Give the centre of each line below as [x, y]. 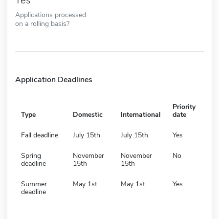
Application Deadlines [54, 79]
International [141, 114]
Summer [34, 184]
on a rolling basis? [42, 23]
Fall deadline [40, 135]
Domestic [88, 114]
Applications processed [51, 14]
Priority [184, 107]
